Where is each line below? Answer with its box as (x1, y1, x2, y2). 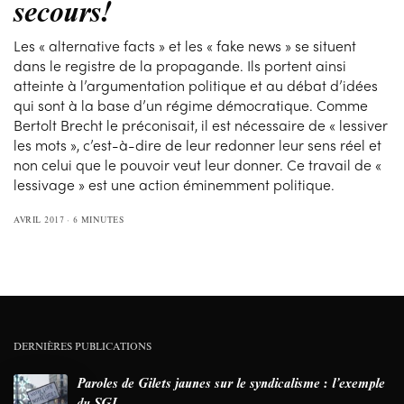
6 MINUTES (72, 213, 124, 225)
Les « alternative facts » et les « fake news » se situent (14, 34, 357, 56)
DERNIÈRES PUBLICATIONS (14, 338, 151, 353)
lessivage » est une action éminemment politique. (14, 173, 335, 195)
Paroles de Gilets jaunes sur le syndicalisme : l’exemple (77, 372, 385, 391)
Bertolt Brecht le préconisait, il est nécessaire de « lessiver (14, 114, 389, 135)
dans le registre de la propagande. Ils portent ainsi (14, 54, 347, 76)
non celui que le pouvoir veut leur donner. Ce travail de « (14, 153, 382, 175)
